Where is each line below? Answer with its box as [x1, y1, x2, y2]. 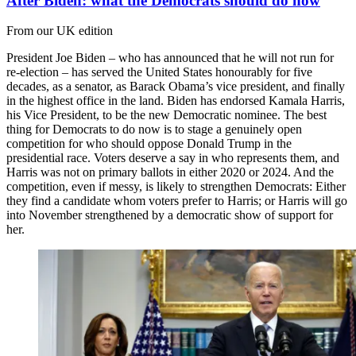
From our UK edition [6, 24, 113, 38]
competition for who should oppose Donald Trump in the [6, 137, 292, 151]
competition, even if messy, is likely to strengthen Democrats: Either [6, 180, 346, 194]
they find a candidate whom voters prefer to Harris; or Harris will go [6, 194, 347, 208]
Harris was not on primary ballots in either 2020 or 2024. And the [6, 165, 334, 180]
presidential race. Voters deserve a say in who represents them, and [6, 151, 339, 165]
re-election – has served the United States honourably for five [6, 65, 312, 79]
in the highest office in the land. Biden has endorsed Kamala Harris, [6, 94, 345, 108]
